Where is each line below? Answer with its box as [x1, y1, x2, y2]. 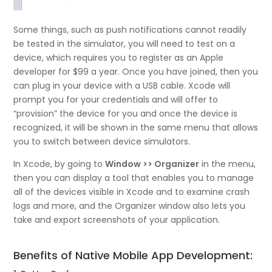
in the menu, [199, 157, 256, 170]
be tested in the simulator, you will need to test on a [13, 37, 236, 50]
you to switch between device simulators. [13, 135, 191, 148]
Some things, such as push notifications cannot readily [13, 23, 247, 36]
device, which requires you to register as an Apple [13, 51, 224, 64]
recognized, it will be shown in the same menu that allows [13, 121, 259, 134]
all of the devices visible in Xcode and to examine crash [13, 185, 250, 198]
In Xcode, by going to [13, 157, 106, 170]
